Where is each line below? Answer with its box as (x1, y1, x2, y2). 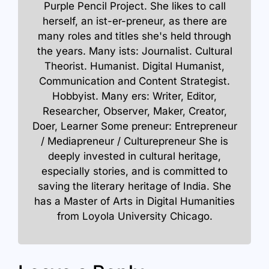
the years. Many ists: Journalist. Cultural (37, 45, 232, 58)
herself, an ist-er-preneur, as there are (42, 15, 227, 28)
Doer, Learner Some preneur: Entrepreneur (32, 120, 237, 133)
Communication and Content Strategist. (39, 75, 230, 88)
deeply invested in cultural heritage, (48, 150, 221, 163)
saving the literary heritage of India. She (38, 180, 231, 193)
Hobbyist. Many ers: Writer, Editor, (52, 90, 217, 103)
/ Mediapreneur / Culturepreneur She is (41, 135, 228, 148)
